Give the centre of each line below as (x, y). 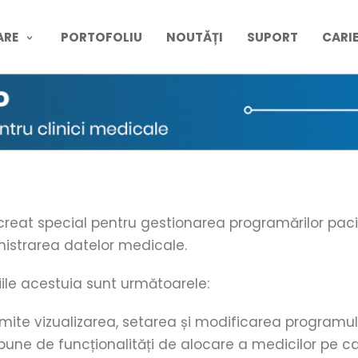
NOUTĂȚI (195, 38)
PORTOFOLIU (102, 38)
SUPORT (273, 38)
